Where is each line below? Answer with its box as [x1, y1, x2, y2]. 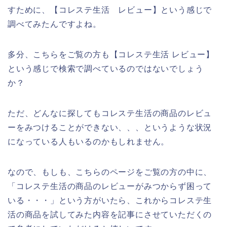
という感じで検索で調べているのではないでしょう [8, 64, 204, 73]
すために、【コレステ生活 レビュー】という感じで [8, 6, 212, 15]
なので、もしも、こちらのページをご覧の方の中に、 [8, 168, 212, 177]
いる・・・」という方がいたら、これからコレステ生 [8, 196, 212, 205]
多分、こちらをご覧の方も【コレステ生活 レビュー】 [8, 50, 214, 59]
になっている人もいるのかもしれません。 [8, 137, 170, 146]
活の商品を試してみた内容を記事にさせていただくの [8, 210, 212, 219]
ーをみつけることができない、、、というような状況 [8, 123, 212, 132]
